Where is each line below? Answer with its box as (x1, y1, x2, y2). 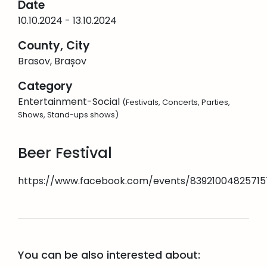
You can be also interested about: (18, 247, 200, 263)
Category (18, 78, 73, 95)
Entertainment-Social (18, 95, 122, 109)
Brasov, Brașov (18, 54, 86, 69)
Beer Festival (18, 142, 112, 164)
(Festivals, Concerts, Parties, (122, 97, 230, 108)
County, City (18, 38, 90, 54)
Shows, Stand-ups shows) (18, 109, 119, 121)
